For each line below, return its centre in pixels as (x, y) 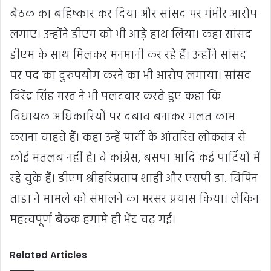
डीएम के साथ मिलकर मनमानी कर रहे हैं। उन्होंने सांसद (128, 56)
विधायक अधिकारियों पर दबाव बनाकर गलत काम (122, 118)
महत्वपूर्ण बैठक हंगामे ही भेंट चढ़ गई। (93, 220)
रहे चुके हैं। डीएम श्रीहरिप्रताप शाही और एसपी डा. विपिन (134, 179)
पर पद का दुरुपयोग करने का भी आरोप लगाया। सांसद (130, 77)
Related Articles (48, 255)
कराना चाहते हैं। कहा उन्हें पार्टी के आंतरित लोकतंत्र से (128, 138)
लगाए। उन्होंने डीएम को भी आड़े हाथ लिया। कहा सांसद (131, 35)
